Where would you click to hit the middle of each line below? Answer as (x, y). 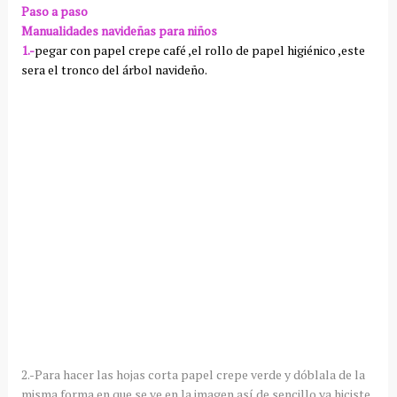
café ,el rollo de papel (223, 50)
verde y (270, 374)
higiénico (311, 50)
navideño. (179, 69)
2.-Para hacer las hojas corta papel (118, 374)
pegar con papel (81, 50)
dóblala (314, 374)
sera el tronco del (71, 69)
